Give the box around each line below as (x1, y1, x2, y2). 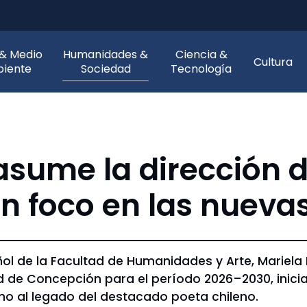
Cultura (254, 53, 293, 70)
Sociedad (80, 61, 131, 77)
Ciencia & (175, 47, 228, 62)
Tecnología (171, 61, 232, 77)
